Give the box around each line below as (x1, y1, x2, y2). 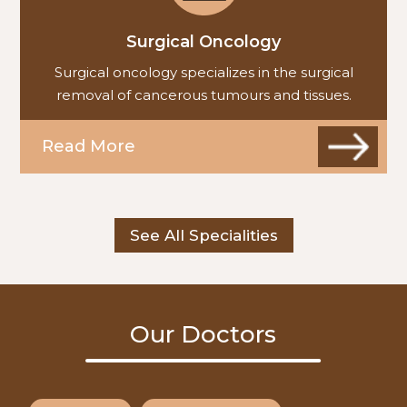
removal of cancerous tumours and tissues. (55, 86, 352, 104)
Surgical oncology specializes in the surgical (54, 64, 353, 82)
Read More (41, 136, 135, 157)
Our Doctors (130, 319, 277, 349)
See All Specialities (129, 225, 278, 244)
